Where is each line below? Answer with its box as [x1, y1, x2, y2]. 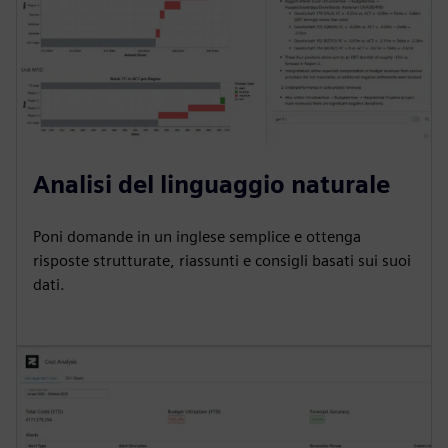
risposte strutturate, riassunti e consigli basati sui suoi [33, 251, 411, 270]
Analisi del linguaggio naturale [33, 170, 390, 199]
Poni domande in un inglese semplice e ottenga [33, 227, 361, 246]
